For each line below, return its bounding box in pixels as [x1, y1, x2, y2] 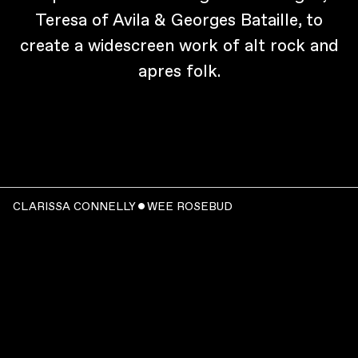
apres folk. [137, 61, 221, 82]
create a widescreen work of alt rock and [19, 35, 339, 56]
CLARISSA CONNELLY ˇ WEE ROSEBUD [13, 199, 233, 213]
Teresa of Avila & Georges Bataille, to [35, 10, 323, 30]
